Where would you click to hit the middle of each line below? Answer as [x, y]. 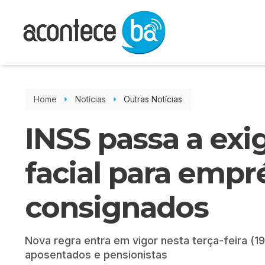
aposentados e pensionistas [96, 255]
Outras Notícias [153, 99]
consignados [117, 207]
